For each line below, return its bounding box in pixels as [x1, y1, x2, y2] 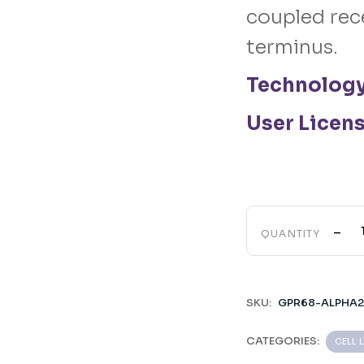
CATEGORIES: [245, 334, 319, 348]
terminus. [245, 35, 338, 59]
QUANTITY [260, 227, 321, 240]
